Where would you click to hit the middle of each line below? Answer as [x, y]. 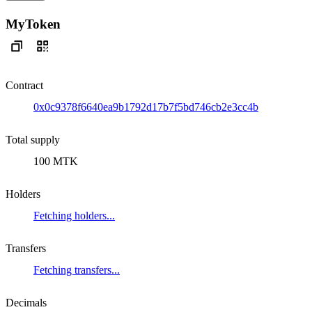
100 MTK [56, 161]
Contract [24, 85]
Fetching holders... [74, 215]
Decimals [26, 302]
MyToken [33, 24]
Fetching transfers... [77, 270]
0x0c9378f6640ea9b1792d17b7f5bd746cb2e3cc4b [146, 107]
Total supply [33, 139]
